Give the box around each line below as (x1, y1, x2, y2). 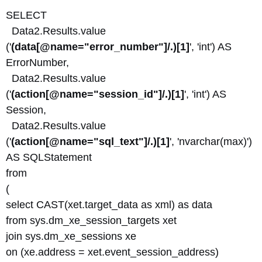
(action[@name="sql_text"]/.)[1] (11, 136, 170, 147)
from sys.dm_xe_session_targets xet (6, 215, 177, 226)
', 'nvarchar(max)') (170, 136, 252, 147)
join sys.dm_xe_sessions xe (6, 230, 136, 242)
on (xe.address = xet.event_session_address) (6, 246, 219, 258)
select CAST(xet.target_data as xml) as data (6, 199, 212, 211)
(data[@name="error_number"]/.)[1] (11, 41, 189, 53)
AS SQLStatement (6, 151, 92, 163)
